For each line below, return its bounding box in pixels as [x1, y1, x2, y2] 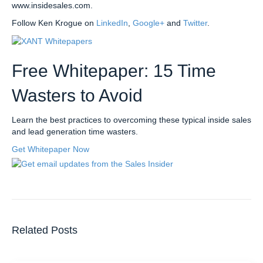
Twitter [183, 18, 207, 28]
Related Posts [12, 224, 77, 237]
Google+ [133, 18, 164, 28]
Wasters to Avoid [12, 86, 143, 106]
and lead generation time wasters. [12, 127, 138, 137]
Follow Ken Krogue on [12, 18, 96, 28]
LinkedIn [96, 18, 128, 28]
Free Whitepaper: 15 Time [12, 61, 216, 81]
